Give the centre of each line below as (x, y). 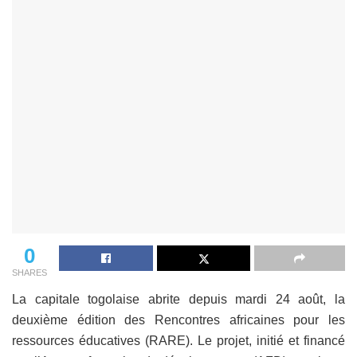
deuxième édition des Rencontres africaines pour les (178, 320)
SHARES (29, 272)
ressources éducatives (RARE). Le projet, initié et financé (178, 340)
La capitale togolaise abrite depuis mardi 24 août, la (178, 299)
